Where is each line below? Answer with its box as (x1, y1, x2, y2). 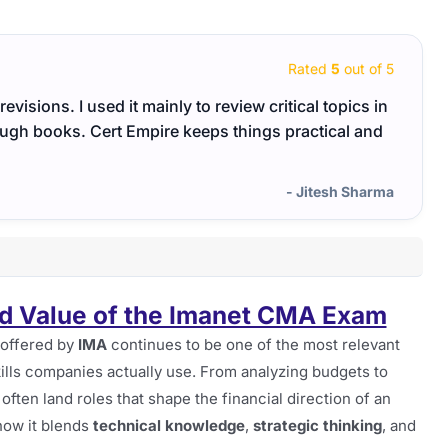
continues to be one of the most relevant (107, 334, 400, 354)
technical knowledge (93, 415, 245, 435)
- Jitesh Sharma (286, 183, 394, 201)
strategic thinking (253, 415, 382, 435)
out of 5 (340, 59, 394, 77)
